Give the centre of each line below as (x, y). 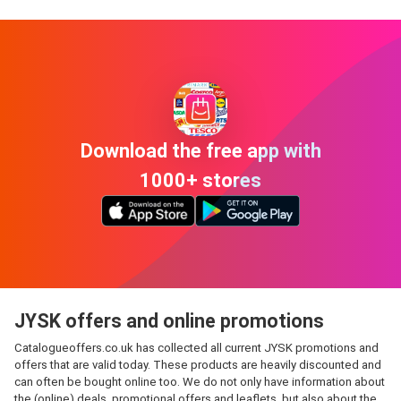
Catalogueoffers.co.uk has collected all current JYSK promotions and (196, 348)
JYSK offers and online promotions (169, 321)
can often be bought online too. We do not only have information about (200, 382)
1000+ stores (200, 180)
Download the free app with (200, 150)
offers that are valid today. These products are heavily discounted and (198, 365)
